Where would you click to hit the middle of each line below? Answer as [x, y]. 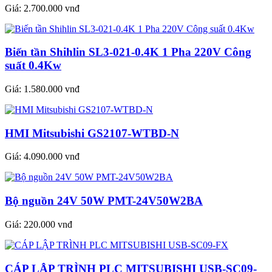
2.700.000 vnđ [52, 8]
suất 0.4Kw [33, 66]
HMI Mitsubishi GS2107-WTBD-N [92, 133]
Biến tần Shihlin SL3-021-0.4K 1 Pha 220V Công [128, 52]
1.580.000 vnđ [52, 89]
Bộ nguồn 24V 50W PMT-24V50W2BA [104, 201]
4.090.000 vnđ [52, 157]
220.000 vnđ [48, 224]
